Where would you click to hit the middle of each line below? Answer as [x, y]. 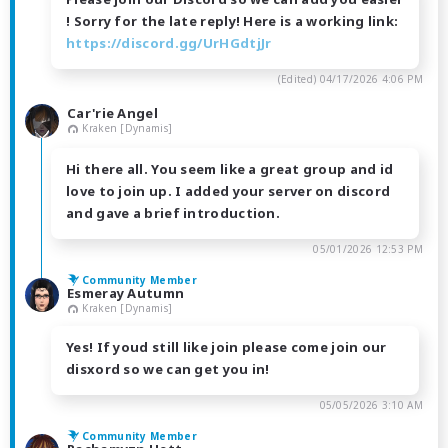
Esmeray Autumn [126, 293]
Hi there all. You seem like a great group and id [230, 169]
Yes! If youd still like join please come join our [226, 347]
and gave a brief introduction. [173, 213]
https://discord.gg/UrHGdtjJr [169, 43]
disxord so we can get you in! [168, 369]
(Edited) [298, 79]
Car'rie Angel [112, 113]
